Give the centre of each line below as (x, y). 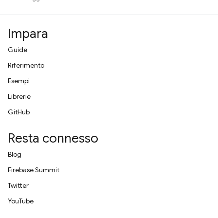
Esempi (19, 81)
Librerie (19, 96)
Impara (28, 34)
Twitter (18, 185)
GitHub (19, 112)
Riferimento (26, 65)
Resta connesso (53, 138)
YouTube (21, 201)
